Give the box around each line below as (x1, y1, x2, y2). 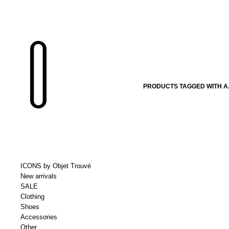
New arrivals (20, 172, 57, 180)
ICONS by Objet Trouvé (20, 162, 91, 170)
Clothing (20, 193, 44, 200)
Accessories (20, 213, 57, 221)
